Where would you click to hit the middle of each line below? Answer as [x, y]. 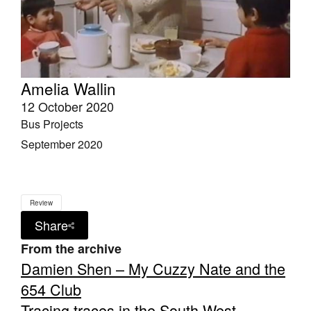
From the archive [71, 249]
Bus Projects [52, 124]
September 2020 [62, 144]
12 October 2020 [67, 107]
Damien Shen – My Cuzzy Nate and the [153, 269]
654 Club [51, 289]
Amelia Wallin [68, 89]
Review [41, 203]
